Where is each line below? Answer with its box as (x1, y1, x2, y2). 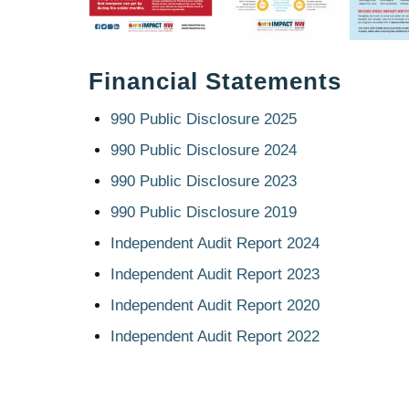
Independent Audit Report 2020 (110, 296, 320, 314)
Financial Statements (89, 67, 342, 95)
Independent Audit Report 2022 (110, 327, 320, 345)
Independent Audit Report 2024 (110, 234, 320, 252)
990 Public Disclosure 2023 (110, 172, 298, 190)
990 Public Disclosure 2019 (110, 203, 298, 221)
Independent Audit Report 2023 (110, 265, 320, 283)
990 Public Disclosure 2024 (110, 141, 298, 159)
